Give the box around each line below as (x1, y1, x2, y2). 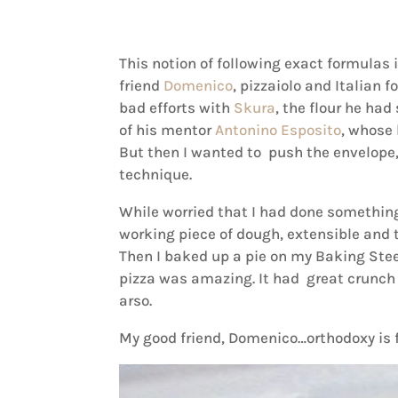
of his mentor (119, 121, 216, 139)
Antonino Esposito (215, 121, 342, 139)
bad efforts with (119, 99, 235, 117)
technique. (119, 165, 193, 184)
